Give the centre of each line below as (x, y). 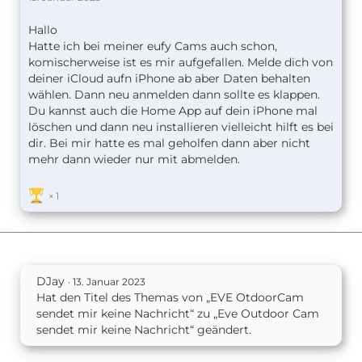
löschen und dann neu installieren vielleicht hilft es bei (181, 127)
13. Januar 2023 (109, 282)
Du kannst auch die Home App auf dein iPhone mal (173, 111)
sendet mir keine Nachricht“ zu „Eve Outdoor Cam (178, 314)
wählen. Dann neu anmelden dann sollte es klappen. (174, 95)
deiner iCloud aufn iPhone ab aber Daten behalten (169, 79)
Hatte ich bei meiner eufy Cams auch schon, (153, 46)
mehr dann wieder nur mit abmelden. (134, 160)
